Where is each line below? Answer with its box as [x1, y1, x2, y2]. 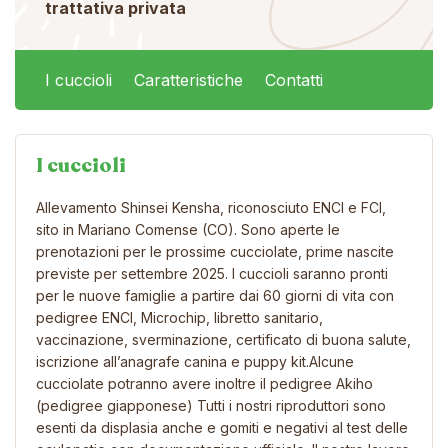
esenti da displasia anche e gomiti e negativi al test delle [36, 418, 408, 436]
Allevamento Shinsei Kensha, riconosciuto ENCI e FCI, [36, 198, 386, 216]
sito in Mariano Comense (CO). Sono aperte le [36, 220, 340, 238]
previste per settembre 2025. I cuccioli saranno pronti [36, 264, 388, 282]
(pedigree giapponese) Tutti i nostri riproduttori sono [36, 396, 386, 414]
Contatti [265, 69, 323, 90]
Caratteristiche [134, 69, 243, 90]
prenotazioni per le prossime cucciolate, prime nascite [36, 242, 394, 260]
